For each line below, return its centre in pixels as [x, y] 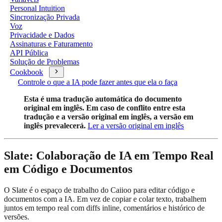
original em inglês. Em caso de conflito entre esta [105, 108]
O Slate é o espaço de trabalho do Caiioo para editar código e [99, 190]
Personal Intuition [37, 8]
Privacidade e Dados [42, 35]
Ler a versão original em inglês [136, 126]
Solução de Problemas [45, 62]
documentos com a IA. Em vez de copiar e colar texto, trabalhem [105, 199]
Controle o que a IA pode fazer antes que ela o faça [98, 82]
